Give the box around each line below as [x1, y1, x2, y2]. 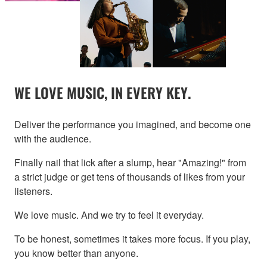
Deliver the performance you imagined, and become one [14, 117, 251, 131]
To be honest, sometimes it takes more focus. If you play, [14, 231, 250, 246]
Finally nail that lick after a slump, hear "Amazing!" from [14, 155, 246, 169]
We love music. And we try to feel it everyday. [14, 207, 204, 222]
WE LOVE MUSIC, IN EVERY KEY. [14, 81, 191, 103]
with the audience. [14, 131, 91, 145]
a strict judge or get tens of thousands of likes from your [14, 169, 245, 184]
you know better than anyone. [14, 246, 138, 260]
